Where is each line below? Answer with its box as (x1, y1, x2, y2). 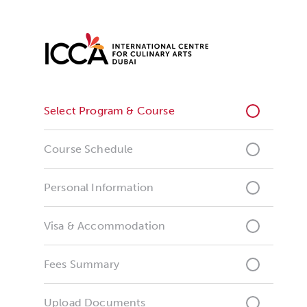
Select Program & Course (44, 104, 175, 117)
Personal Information (44, 181, 154, 194)
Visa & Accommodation (44, 219, 166, 232)
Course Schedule (44, 143, 134, 156)
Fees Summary (44, 258, 119, 271)
